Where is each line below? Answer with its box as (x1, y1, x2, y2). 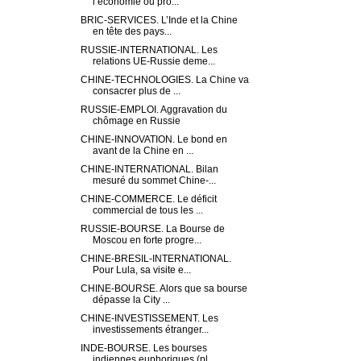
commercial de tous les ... (92, 205, 203, 217)
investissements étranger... (92, 324, 209, 336)
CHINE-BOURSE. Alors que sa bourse (80, 283, 247, 295)
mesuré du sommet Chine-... (92, 175, 216, 187)
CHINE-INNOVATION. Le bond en (80, 134, 227, 146)
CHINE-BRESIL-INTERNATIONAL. (80, 253, 231, 265)
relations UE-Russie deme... (92, 56, 215, 68)
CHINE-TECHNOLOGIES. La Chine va (80, 74, 249, 86)
